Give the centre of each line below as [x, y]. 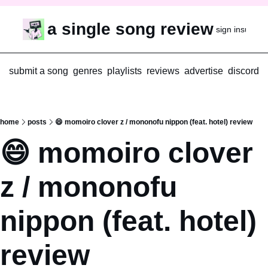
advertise [204, 71]
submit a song [39, 71]
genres [88, 71]
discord [243, 71]
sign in [228, 29]
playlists [124, 71]
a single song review [130, 29]
